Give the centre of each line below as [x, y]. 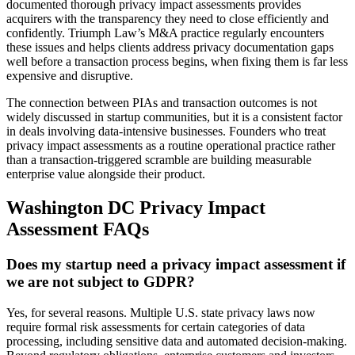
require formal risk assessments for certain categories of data [156, 326]
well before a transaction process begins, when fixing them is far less [177, 62]
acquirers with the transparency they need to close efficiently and [168, 19]
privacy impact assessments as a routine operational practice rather [171, 146]
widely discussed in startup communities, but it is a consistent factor [174, 117]
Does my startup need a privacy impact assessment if [176, 264]
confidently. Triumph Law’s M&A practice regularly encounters [165, 33]
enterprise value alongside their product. [106, 174]
